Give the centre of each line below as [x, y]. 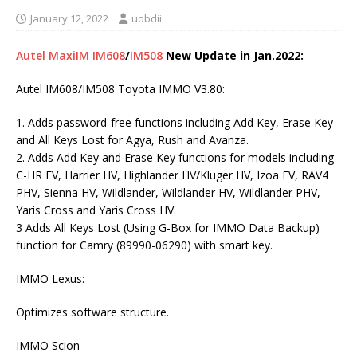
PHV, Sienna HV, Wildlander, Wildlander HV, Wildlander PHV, [168, 193]
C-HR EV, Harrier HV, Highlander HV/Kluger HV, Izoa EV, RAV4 [172, 175]
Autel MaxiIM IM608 [71, 56]
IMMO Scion [48, 346]
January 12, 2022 [69, 19]
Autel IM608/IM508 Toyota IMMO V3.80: [120, 89]
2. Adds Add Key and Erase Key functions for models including [175, 158]
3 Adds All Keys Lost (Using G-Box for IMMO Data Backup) [168, 228]
